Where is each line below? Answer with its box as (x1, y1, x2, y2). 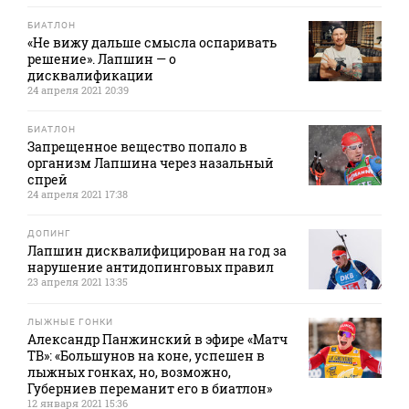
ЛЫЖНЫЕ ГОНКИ (27, 317, 113, 328)
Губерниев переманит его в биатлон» (27, 380, 272, 398)
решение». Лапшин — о (27, 50, 176, 68)
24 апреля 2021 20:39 (27, 83, 129, 98)
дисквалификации (27, 67, 153, 85)
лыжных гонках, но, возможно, (27, 363, 231, 382)
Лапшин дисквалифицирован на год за (27, 242, 287, 260)
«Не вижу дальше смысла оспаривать (27, 34, 277, 52)
